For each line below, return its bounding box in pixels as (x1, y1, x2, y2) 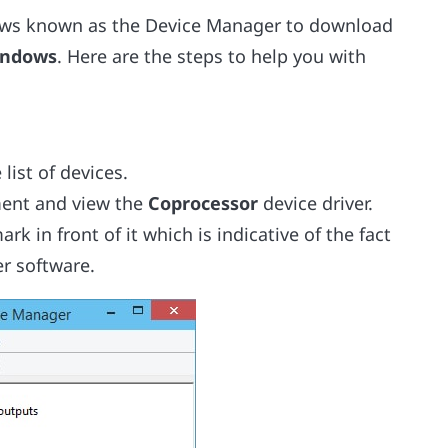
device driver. (263, 190, 374, 215)
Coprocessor (148, 190, 264, 215)
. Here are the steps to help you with (57, 43, 367, 68)
